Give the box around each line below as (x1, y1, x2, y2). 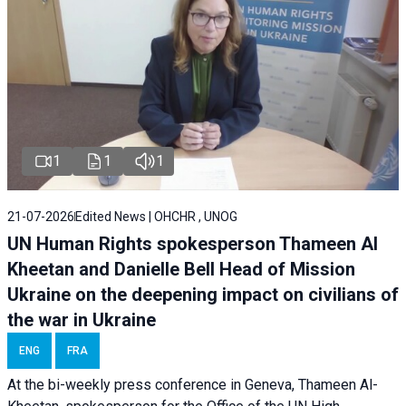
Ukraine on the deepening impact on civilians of (7, 284, 399, 306)
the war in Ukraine (7, 309, 156, 332)
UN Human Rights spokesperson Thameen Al (7, 233, 378, 256)
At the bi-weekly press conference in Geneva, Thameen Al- (7, 376, 378, 394)
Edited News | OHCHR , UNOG (75, 209, 237, 225)
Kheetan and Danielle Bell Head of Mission (7, 258, 355, 281)
